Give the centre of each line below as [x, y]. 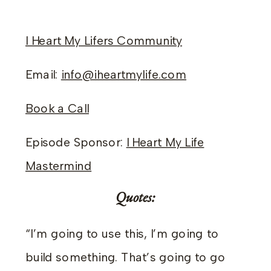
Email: [42, 75]
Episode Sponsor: [76, 142]
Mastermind [59, 166]
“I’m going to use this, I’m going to [122, 234]
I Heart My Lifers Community [104, 41]
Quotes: [135, 197]
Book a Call [57, 109]
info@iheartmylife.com [123, 75]
